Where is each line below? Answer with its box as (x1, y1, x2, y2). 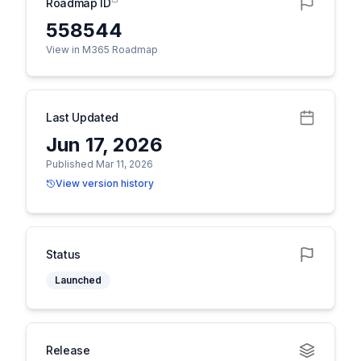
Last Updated (46, 110, 118, 124)
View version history (56, 177, 154, 189)
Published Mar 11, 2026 (46, 158, 153, 170)
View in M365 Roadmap (46, 44, 158, 56)
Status (46, 247, 81, 261)
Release (46, 343, 90, 357)
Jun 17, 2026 (46, 133, 163, 156)
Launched (55, 274, 102, 286)
